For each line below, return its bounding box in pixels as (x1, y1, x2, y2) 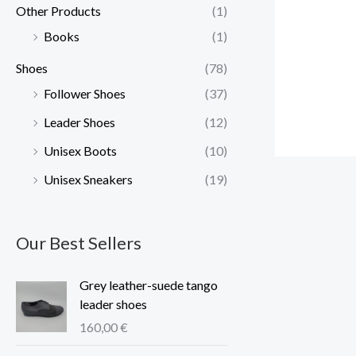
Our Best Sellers (16, 232, 141, 254)
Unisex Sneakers (44, 172, 133, 188)
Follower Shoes (44, 86, 126, 102)
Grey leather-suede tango (79, 277, 218, 293)
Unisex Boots (44, 143, 117, 159)
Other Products (16, 3, 101, 19)
